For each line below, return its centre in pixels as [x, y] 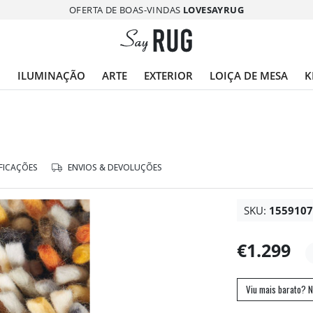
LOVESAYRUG [213, 9]
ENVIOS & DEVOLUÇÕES [114, 167]
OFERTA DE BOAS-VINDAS [126, 9]
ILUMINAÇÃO [51, 75]
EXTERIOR [168, 75]
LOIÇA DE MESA [249, 75]
